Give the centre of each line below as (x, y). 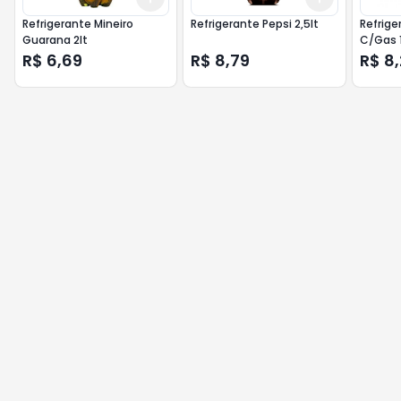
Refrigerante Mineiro (78, 24)
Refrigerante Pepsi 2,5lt (255, 24)
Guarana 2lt (55, 40)
